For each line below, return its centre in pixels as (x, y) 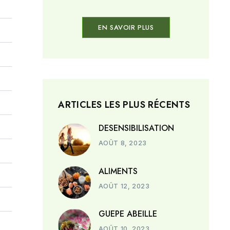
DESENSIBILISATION (136, 128)
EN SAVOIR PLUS (126, 28)
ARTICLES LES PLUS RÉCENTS (124, 105)
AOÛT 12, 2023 (124, 186)
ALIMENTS (118, 171)
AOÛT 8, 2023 (122, 143)
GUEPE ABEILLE (128, 214)
